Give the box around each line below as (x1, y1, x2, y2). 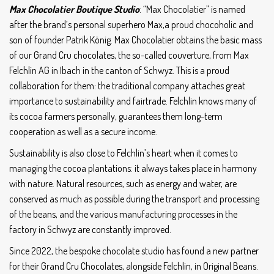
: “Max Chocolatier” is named (139, 2, 245, 15)
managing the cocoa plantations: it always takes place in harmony (9, 161, 257, 174)
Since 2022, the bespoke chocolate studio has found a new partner (9, 244, 259, 257)
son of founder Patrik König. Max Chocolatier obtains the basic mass (9, 33, 262, 46)
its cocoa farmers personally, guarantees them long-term (9, 109, 223, 122)
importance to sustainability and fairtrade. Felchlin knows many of (9, 94, 257, 107)
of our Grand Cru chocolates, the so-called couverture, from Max (9, 48, 249, 61)
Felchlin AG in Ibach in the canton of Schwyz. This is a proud (9, 64, 229, 76)
